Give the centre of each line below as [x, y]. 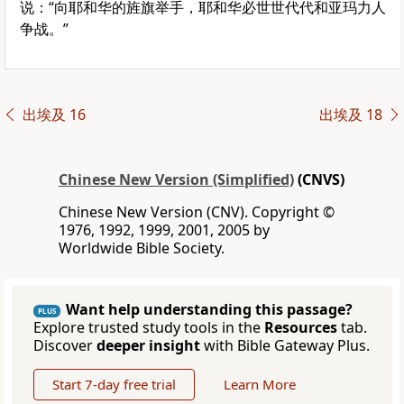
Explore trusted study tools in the [149, 328]
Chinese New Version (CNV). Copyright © [197, 212]
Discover [65, 346]
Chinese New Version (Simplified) [176, 180]
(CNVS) [319, 180]
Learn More [260, 385]
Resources [301, 328]
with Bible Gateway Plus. [285, 346]
